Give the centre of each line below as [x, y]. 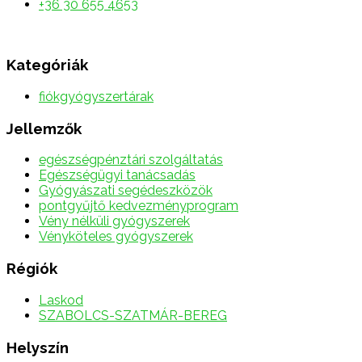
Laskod [61, 300]
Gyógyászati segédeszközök [126, 191]
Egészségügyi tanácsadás [117, 175]
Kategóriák [47, 65]
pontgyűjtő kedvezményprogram [139, 206]
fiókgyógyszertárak [96, 96]
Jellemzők [44, 128]
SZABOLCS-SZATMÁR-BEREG [133, 315]
